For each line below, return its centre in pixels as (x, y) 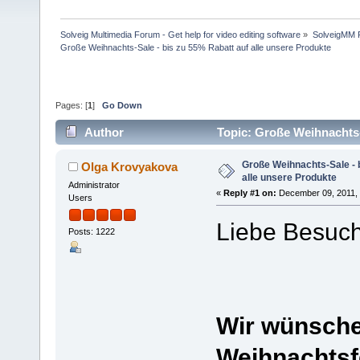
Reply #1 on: (250, 192)
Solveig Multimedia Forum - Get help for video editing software (181, 34)
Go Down (122, 106)
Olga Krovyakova (130, 166)
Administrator (94, 184)
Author (104, 132)
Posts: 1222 (91, 232)
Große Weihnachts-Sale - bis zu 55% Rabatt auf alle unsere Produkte (196, 47)
